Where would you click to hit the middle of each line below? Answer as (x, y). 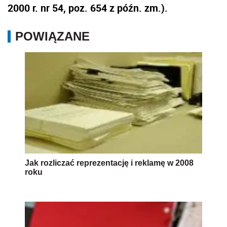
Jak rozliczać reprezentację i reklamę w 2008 (109, 163)
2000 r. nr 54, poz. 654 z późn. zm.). (88, 8)
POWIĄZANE (52, 36)
